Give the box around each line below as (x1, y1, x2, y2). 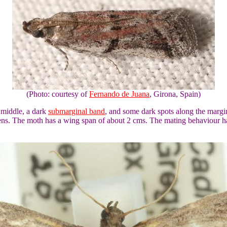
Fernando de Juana (89, 90, 149, 98)
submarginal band (48, 107, 105, 116)
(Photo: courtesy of (26, 90, 89, 98)
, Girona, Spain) (149, 90, 201, 98)
